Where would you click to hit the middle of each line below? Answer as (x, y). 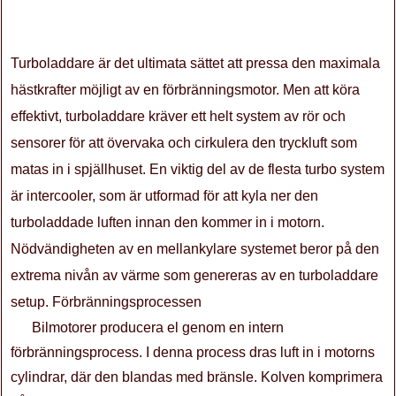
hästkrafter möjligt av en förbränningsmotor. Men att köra (185, 90)
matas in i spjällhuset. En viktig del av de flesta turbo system (198, 169)
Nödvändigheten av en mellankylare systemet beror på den (195, 249)
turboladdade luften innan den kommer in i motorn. (168, 222)
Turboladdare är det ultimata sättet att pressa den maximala (195, 63)
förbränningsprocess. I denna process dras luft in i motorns (193, 352)
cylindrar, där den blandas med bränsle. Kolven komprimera (197, 377)
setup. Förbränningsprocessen (106, 302)
